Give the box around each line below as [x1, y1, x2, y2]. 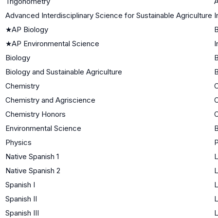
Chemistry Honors [5, 109, 66, 119]
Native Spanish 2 [5, 165, 60, 175]
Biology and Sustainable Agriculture [5, 67, 122, 76]
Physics [5, 137, 32, 147]
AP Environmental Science [12, 38, 99, 48]
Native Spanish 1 [5, 151, 59, 161]
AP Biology [12, 24, 48, 34]
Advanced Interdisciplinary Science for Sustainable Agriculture [5, 10, 212, 20]
